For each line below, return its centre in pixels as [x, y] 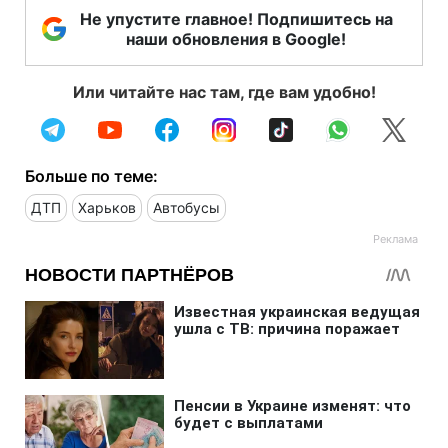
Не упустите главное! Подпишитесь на [236, 18]
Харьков [107, 207]
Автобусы [186, 207]
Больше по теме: [91, 175]
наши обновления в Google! [236, 38]
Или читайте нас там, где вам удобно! [224, 91]
